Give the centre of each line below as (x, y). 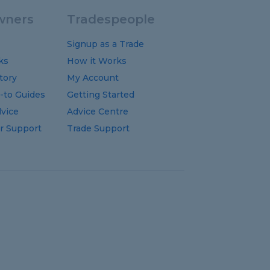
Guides (29, 95)
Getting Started (100, 95)
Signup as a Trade (105, 44)
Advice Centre (97, 111)
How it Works (96, 61)
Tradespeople (111, 19)
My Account (93, 78)
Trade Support (98, 128)
